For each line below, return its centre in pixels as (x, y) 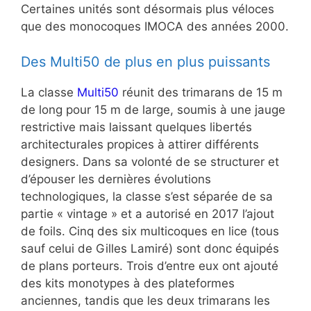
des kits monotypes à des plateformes (128, 283)
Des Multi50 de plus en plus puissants (145, 61)
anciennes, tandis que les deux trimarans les (145, 300)
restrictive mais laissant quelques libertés (136, 127)
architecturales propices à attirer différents (140, 144)
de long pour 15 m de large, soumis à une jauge (153, 109)
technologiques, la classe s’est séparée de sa (147, 196)
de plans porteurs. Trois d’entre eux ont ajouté (150, 266)
